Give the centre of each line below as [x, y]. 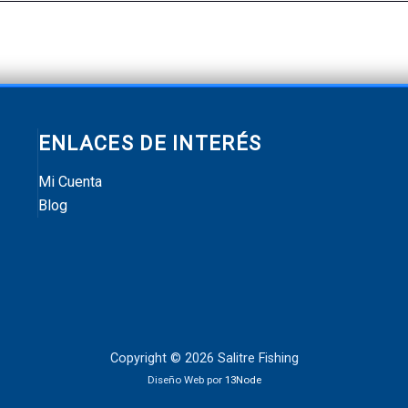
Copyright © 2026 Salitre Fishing [204, 358]
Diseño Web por [186, 380]
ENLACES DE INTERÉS [150, 144]
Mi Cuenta [70, 182]
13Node [243, 380]
